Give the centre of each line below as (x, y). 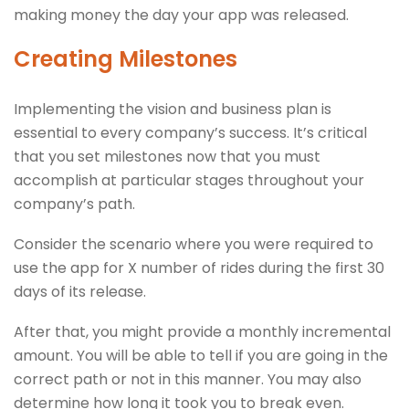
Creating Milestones (126, 58)
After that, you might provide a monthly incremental (202, 331)
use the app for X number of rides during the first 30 (199, 267)
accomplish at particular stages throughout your (189, 180)
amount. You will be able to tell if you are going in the (201, 355)
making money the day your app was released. (183, 15)
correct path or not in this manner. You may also (188, 379)
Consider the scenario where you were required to (194, 244)
